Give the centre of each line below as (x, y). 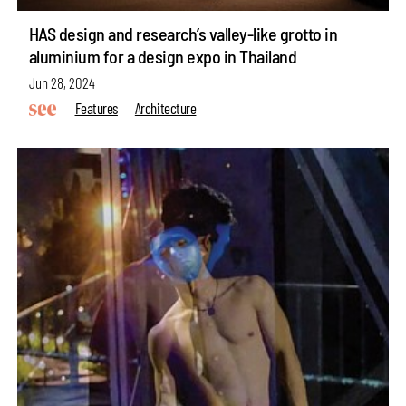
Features (96, 107)
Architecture (165, 107)
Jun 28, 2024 (62, 82)
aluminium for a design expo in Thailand (163, 57)
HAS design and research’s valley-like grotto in (183, 34)
